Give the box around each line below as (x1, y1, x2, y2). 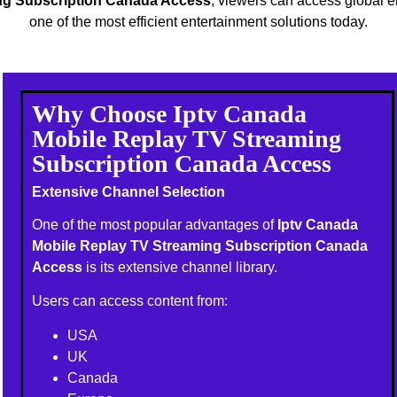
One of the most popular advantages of (32, 216, 278, 232)
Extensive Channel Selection (32, 183, 226, 199)
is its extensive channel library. (82, 259, 278, 275)
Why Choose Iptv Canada (32, 99, 307, 128)
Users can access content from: (32, 293, 229, 309)
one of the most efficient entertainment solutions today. (29, 14, 368, 30)
